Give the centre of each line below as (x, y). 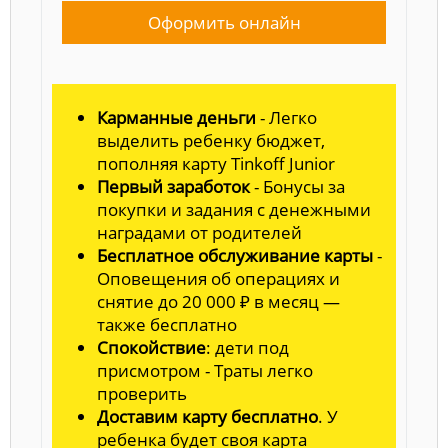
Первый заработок (173, 186)
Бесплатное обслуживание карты (235, 255)
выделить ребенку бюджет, (211, 140)
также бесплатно (167, 324)
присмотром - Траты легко (205, 370)
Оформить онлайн (224, 22)
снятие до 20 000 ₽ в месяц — (218, 301)
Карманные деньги (176, 117)
